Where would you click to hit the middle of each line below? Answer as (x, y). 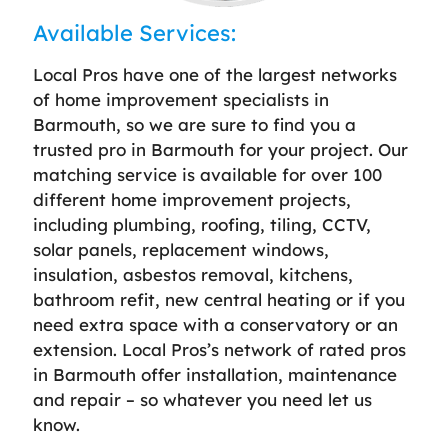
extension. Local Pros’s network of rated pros (219, 349)
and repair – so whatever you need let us (202, 399)
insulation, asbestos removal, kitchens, (193, 274)
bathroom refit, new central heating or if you (219, 299)
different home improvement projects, (192, 199)
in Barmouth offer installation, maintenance (215, 374)
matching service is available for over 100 (207, 174)
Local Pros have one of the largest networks (215, 74)
